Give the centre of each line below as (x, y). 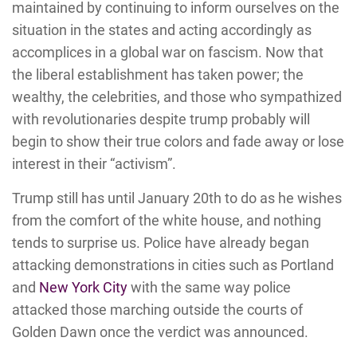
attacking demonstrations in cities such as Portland (173, 265)
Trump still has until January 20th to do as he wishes (177, 198)
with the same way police (209, 288)
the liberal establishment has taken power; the (158, 75)
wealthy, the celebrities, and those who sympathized (177, 97)
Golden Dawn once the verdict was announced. (160, 332)
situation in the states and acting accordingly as (162, 30)
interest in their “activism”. (94, 164)
